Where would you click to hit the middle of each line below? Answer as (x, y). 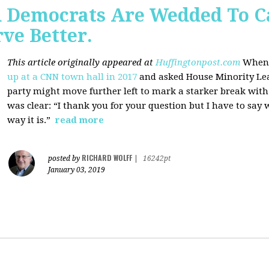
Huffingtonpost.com (198, 62)
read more (80, 120)
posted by (65, 159)
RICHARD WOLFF (107, 158)
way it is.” (30, 120)
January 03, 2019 (77, 170)
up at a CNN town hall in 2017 (72, 77)
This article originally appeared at (81, 62)
